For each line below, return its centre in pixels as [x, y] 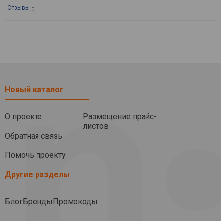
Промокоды [75, 202]
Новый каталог [34, 90]
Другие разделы [37, 174]
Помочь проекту [35, 155]
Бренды [38, 202]
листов [96, 126]
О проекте [23, 117]
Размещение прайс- [120, 117]
